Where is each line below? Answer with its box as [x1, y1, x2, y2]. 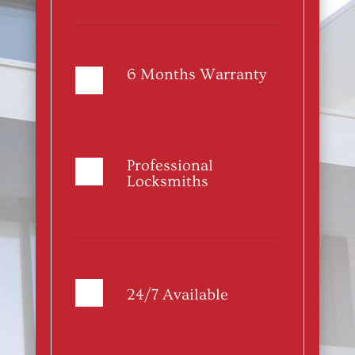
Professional [126, 157, 213, 175]
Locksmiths [126, 173, 208, 191]
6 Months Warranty [126, 66, 266, 84]
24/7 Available [126, 286, 228, 304]
